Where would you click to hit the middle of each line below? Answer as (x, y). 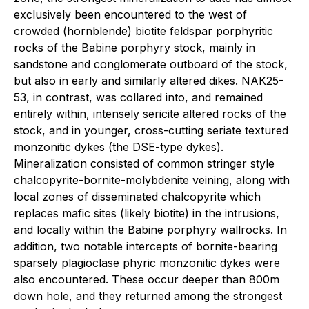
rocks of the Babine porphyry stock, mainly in (134, 48)
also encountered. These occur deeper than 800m (147, 279)
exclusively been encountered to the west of (130, 14)
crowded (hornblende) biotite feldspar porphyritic (143, 31)
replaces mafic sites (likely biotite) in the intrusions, (147, 213)
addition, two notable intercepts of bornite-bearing (146, 246)
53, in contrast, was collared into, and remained (138, 97)
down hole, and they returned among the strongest (148, 296)
